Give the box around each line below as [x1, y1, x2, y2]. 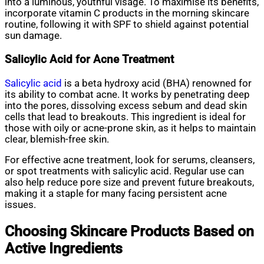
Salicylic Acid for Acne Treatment [5, 52, 174, 67]
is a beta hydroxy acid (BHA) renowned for [62, 77, 252, 89]
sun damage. [5, 30, 62, 42]
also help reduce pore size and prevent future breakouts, [5, 177, 254, 189]
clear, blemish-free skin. [5, 133, 109, 145]
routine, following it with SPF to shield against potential [5, 19, 249, 31]
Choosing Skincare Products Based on [5, 222, 254, 240]
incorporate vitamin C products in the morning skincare [5, 8, 249, 19]
